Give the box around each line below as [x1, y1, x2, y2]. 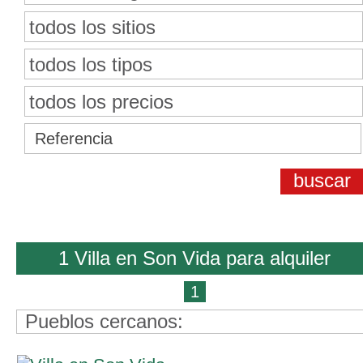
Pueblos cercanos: [25, 310, 183, 332]
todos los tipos [29, 53, 152, 75]
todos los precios [29, 91, 173, 113]
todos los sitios [29, 16, 156, 38]
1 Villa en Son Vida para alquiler [58, 247, 331, 269]
